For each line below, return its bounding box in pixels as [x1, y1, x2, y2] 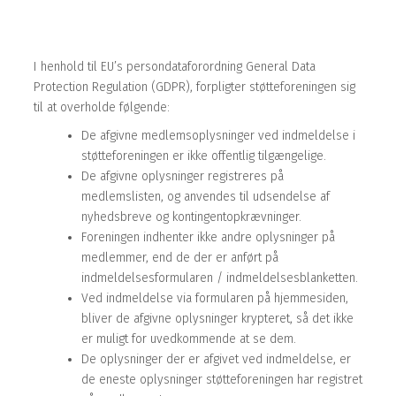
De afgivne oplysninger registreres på [81, 169, 284, 185]
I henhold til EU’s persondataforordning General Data [34, 58, 316, 74]
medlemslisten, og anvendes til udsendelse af [81, 189, 330, 205]
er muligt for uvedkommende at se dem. [81, 331, 296, 347]
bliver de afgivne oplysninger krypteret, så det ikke [81, 311, 354, 327]
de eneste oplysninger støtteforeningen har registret [81, 372, 362, 388]
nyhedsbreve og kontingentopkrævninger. [81, 209, 301, 225]
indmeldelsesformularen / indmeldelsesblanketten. [81, 270, 358, 286]
